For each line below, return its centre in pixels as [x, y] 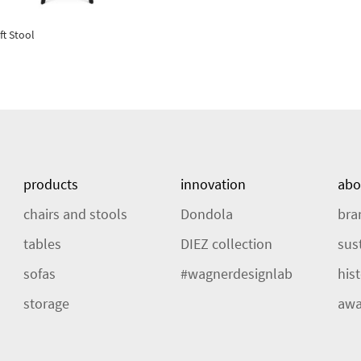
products [51, 185]
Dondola [207, 214]
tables [42, 244]
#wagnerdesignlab [237, 274]
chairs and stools [75, 214]
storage [46, 304]
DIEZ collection [226, 244]
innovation [213, 185]
